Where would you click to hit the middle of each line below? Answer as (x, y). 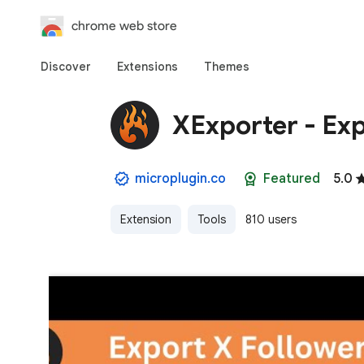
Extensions (147, 67)
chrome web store (124, 26)
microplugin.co (180, 179)
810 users (271, 219)
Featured (292, 179)
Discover (66, 67)
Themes (227, 67)
